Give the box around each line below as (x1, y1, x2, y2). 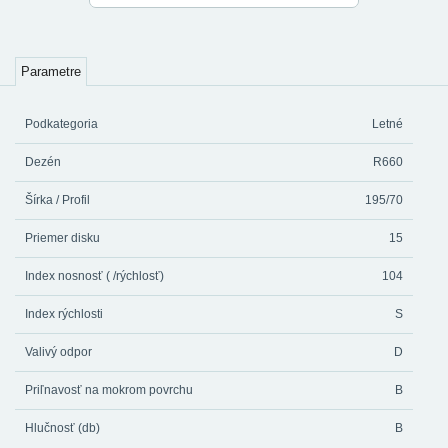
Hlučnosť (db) (25, 421, 100, 435)
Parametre (21, 64, 81, 79)
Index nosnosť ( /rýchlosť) (25, 269, 164, 283)
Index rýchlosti (25, 307, 103, 321)
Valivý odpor (25, 345, 92, 359)
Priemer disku (25, 231, 100, 245)
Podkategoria (25, 117, 98, 131)
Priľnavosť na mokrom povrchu (25, 383, 193, 397)
